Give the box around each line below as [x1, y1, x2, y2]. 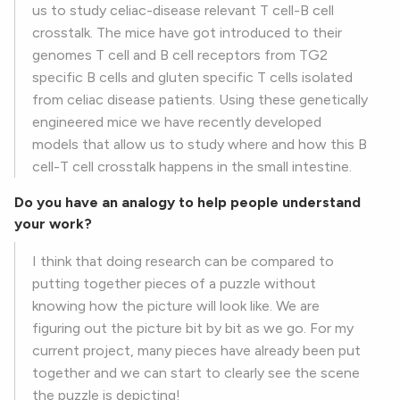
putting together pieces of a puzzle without [32, 275, 316, 293]
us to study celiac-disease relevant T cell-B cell [32, 2, 334, 20]
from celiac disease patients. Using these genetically [32, 91, 368, 109]
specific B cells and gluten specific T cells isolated [32, 69, 353, 87]
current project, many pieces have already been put [32, 342, 361, 360]
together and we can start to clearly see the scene [32, 364, 360, 382]
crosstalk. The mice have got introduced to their [32, 24, 342, 42]
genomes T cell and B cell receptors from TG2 [32, 46, 328, 64]
